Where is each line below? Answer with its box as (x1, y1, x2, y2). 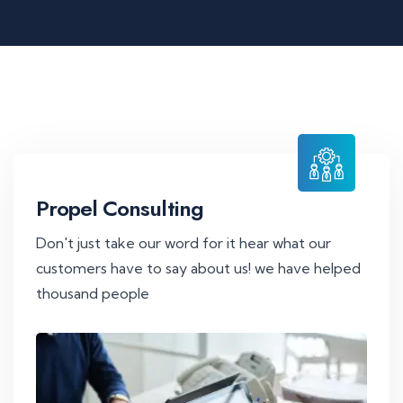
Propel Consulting (36, 193, 203, 224)
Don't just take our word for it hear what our (36, 234, 331, 252)
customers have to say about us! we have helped (36, 259, 361, 277)
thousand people (36, 284, 149, 302)
